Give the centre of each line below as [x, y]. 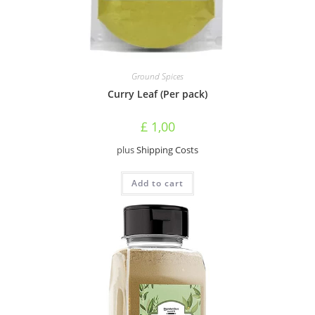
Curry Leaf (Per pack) [157, 94]
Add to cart [157, 183]
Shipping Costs [167, 150]
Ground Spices [157, 76]
